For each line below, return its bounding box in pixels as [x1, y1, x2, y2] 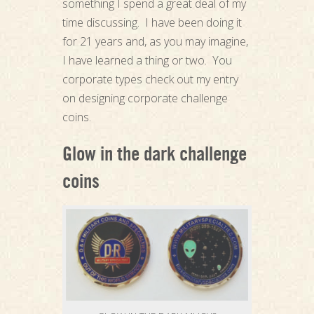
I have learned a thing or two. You [62, 52, 232, 68]
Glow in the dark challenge [62, 146, 247, 167]
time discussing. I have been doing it [62, 14, 242, 30]
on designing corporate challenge [62, 90, 228, 106]
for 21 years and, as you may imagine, [62, 33, 248, 49]
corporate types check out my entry [62, 71, 238, 87]
